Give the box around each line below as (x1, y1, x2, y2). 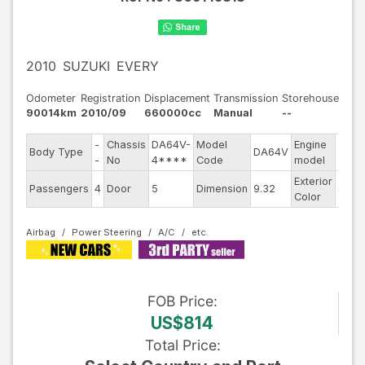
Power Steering (72, 226, 142, 238)
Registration (80, 92, 140, 104)
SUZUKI (63, 58, 110, 74)
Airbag (26, 226, 55, 238)
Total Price (144, 336, 217, 354)
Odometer (26, 92, 76, 104)
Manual (213, 107, 253, 119)
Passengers (29, 182, 89, 195)
